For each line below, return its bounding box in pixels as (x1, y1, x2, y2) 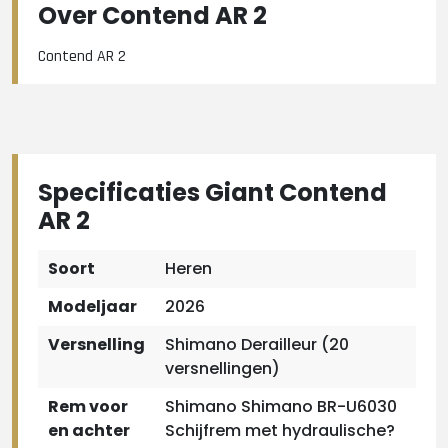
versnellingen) (165, 357, 280, 380)
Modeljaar (48, 295, 137, 318)
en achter (48, 419, 130, 442)
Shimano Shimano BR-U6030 (165, 395, 397, 418)
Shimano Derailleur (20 (165, 333, 349, 356)
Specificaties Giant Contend (38, 176, 387, 209)
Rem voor (48, 395, 128, 418)
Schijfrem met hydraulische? (165, 419, 395, 442)
